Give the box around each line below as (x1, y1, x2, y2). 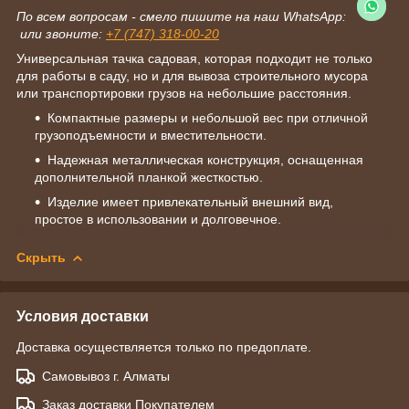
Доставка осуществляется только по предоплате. (16, 339, 311, 354)
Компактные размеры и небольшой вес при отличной (47, 110, 368, 125)
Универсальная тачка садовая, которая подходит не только (16, 50, 372, 66)
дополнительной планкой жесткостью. (35, 169, 263, 184)
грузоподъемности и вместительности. (35, 127, 267, 142)
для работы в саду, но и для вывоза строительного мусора (16, 68, 368, 83)
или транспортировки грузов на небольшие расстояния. (16, 85, 355, 100)
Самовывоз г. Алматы (42, 368, 170, 383)
